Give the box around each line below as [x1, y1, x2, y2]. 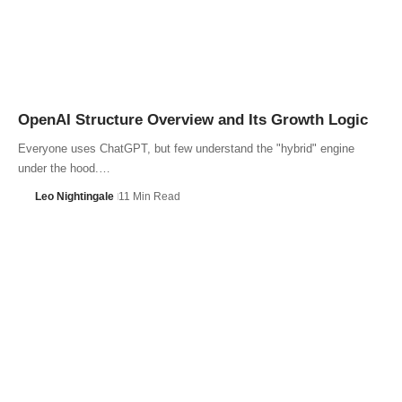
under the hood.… [18, 161, 110, 175]
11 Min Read [118, 189, 180, 203]
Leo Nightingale [34, 189, 114, 203]
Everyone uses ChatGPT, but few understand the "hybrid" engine [18, 141, 354, 155]
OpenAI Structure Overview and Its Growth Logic [18, 110, 368, 128]
